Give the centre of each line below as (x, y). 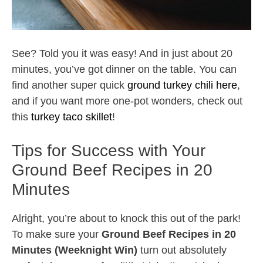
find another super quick (70, 85)
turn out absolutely (182, 250)
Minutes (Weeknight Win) (75, 250)
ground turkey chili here (182, 85)
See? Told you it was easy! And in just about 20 (122, 54)
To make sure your (57, 235)
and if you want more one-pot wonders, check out (127, 101)
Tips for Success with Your (109, 151)
